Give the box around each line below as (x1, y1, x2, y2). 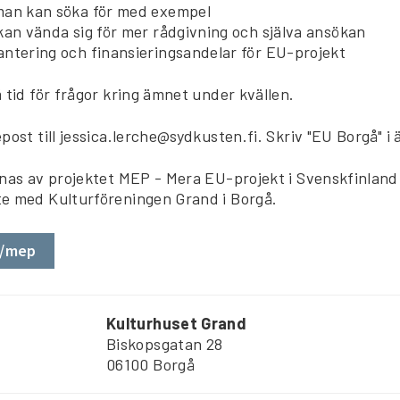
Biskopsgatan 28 (106, 334, 223, 354)
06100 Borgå (106, 354, 195, 375)
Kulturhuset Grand (106, 313, 247, 334)
